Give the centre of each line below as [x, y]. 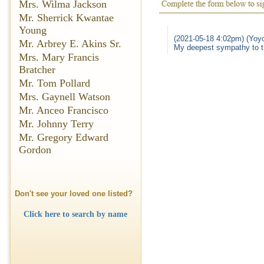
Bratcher [37, 70]
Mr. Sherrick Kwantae [66, 18]
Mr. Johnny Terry [56, 124]
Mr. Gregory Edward [64, 137]
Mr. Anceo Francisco [64, 110]
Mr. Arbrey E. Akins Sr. [70, 44]
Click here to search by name [75, 214]
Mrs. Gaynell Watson [65, 97]
